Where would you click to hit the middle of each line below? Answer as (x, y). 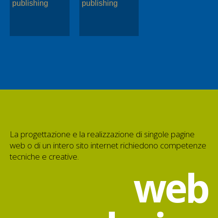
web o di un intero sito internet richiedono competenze (108, 145)
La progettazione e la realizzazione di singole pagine (102, 134)
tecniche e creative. (44, 157)
